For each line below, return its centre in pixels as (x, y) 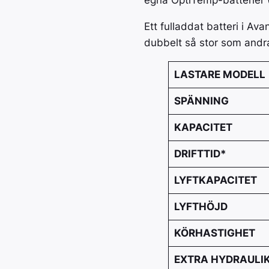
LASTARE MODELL (219, 75)
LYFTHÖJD (201, 207)
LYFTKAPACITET (215, 180)
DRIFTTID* (200, 154)
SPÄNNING (201, 101)
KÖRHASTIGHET (214, 233)
